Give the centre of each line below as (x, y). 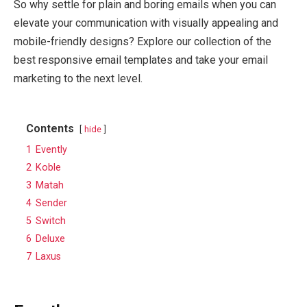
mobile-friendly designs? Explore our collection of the (143, 41)
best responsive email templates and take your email (141, 60)
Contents (50, 128)
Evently (51, 149)
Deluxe (50, 238)
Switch (51, 221)
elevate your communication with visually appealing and (146, 23)
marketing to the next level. (78, 78)
